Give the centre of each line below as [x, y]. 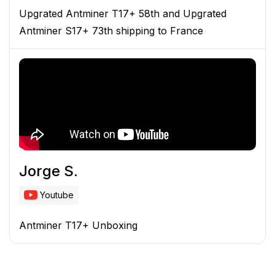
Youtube [57, 195]
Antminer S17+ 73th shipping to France [111, 30]
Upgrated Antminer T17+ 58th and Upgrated [123, 13]
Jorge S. [48, 171]
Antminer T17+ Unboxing [78, 225]
